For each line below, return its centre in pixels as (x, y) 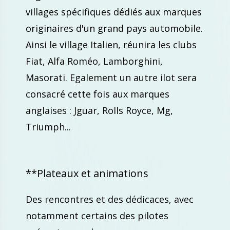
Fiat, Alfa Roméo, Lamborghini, (94, 61)
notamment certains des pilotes (97, 216)
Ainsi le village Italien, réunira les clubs (111, 45)
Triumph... (48, 127)
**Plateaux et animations (87, 173)
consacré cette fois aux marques (98, 94)
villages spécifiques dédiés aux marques (114, 12)
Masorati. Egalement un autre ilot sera (111, 78)
